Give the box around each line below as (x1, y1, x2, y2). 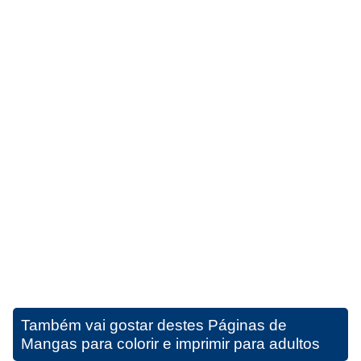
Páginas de (208, 316, 287, 334)
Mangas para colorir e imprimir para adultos (21, 334, 320, 352)
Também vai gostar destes (21, 316, 208, 334)
